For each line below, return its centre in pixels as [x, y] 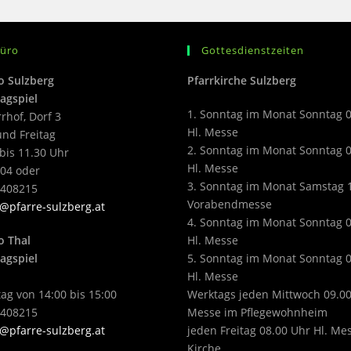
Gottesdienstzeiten [253, 50]
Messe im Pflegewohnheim [257, 312]
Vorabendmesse [230, 204]
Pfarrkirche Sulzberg [242, 80]
